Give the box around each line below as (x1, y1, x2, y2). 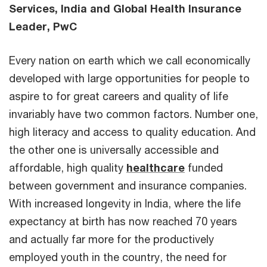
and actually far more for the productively (9, 232, 214, 246)
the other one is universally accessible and (9, 142, 219, 156)
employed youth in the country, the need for (9, 250, 226, 263)
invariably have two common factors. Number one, (9, 107, 258, 120)
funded (185, 160, 223, 174)
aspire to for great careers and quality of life (9, 89, 228, 103)
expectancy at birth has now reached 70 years (9, 214, 237, 228)
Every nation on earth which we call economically (9, 53, 250, 67)
